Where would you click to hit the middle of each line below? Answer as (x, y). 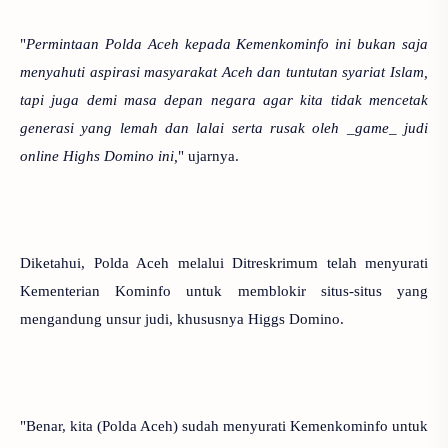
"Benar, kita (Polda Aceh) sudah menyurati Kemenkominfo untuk (224, 425)
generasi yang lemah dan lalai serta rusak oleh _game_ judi (224, 127)
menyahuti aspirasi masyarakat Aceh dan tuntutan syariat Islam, (224, 71)
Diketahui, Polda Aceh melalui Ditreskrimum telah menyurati (224, 262)
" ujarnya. (208, 155)
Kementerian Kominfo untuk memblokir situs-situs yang (224, 290)
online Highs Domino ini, (99, 155)
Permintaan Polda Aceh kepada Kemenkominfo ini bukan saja (227, 43)
